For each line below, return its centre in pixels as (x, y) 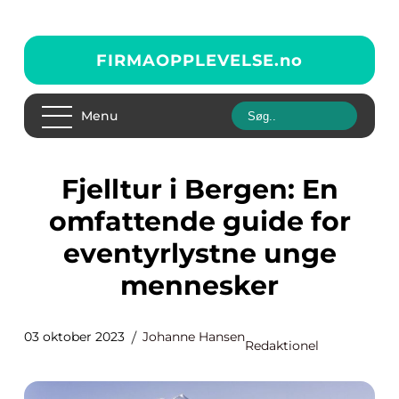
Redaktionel (282, 346)
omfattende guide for (199, 221)
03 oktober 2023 (74, 337)
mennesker (199, 285)
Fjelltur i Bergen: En (69, 189)
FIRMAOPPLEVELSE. (188, 60)
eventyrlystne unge (199, 253)
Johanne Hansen (194, 337)
